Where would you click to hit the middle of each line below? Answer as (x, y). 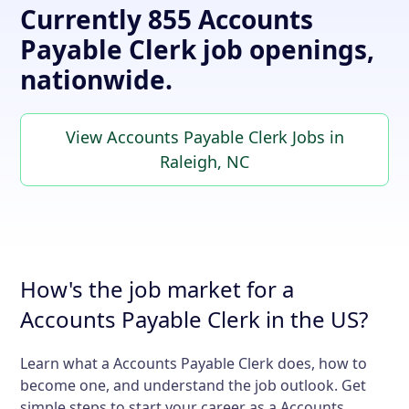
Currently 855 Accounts (167, 20)
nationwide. (97, 80)
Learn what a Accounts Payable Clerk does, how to (194, 364)
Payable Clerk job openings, (198, 50)
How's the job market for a (157, 289)
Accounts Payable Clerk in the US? (194, 320)
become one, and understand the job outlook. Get (194, 386)
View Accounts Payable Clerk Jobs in (204, 137)
